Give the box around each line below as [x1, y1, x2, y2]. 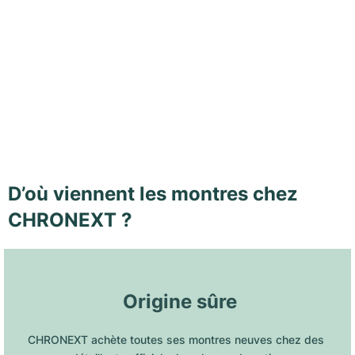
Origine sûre [123, 290, 237, 313]
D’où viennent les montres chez [8, 182, 298, 205]
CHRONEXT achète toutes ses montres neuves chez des [28, 333, 324, 346]
